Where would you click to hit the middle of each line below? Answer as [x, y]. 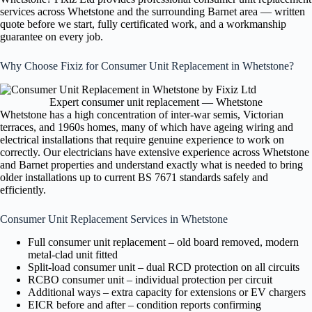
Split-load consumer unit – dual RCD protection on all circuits [164, 267]
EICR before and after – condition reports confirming [145, 304]
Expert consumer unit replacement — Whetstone [156, 102]
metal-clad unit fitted [73, 254]
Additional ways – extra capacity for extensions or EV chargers [167, 292]
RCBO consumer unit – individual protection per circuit [150, 279]
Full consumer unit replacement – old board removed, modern [163, 242]
